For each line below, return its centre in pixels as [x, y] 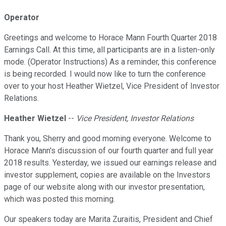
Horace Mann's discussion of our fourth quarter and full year [109, 151]
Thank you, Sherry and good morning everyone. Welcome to [108, 139]
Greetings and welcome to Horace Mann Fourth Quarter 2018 [110, 38]
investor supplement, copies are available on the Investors [107, 175]
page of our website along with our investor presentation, [104, 187]
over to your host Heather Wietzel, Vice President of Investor [112, 86]
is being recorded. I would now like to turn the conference [105, 74]
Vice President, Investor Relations [135, 119]
